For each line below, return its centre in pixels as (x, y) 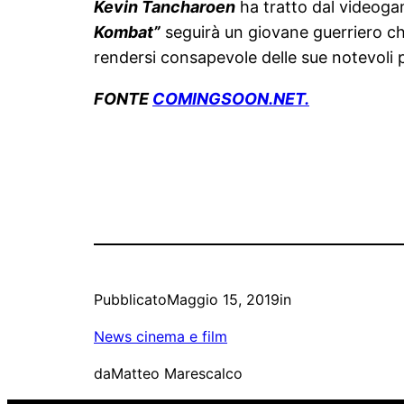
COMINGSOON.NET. (231, 98)
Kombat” (127, 32)
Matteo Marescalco (177, 373)
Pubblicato (130, 299)
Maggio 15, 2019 (223, 299)
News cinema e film (161, 336)
